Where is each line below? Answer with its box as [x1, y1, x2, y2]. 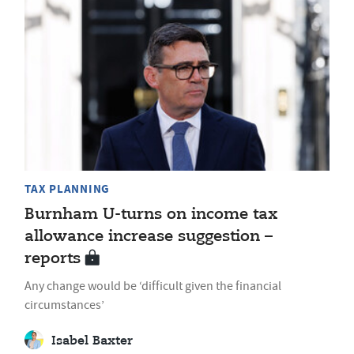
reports [24, 250, 81, 267]
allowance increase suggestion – [24, 228, 273, 245]
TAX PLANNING [24, 180, 110, 197]
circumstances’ [24, 296, 104, 313]
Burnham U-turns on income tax [24, 205, 278, 223]
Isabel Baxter [51, 334, 133, 348]
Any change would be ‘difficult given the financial [24, 277, 281, 294]
